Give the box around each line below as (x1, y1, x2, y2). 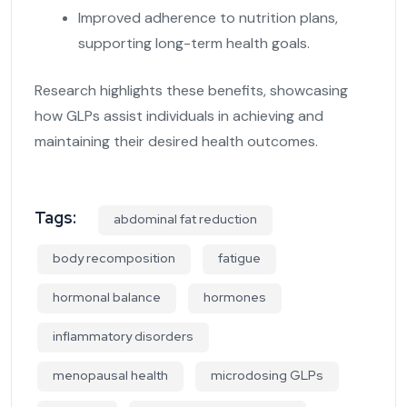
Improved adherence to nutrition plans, (78, 7, 338, 27)
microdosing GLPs (211, 366, 323, 383)
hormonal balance (53, 288, 161, 305)
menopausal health (53, 366, 168, 383)
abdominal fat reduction (114, 210, 257, 227)
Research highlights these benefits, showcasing (35, 80, 348, 100)
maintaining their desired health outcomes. (35, 131, 318, 151)
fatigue (218, 249, 261, 266)
